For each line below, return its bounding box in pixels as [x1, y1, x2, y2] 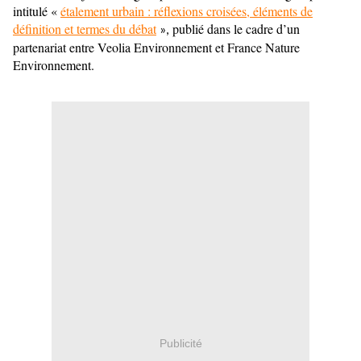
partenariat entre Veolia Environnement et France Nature [13, 38, 300, 56]
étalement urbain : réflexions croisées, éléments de [60, 2, 313, 19]
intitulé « [13, 2, 60, 19]
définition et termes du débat [13, 19, 156, 37]
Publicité [159, 336, 202, 350]
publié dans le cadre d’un [172, 19, 300, 37]
